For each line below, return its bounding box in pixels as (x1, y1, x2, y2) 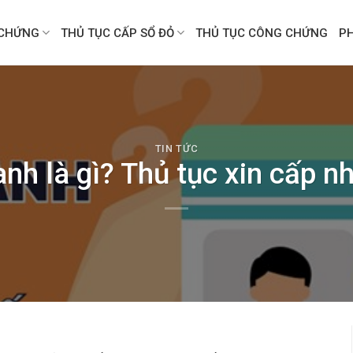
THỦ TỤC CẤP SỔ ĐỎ (61, 25, 175, 40)
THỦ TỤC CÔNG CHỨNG (195, 25, 329, 40)
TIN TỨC (154, 142, 199, 154)
